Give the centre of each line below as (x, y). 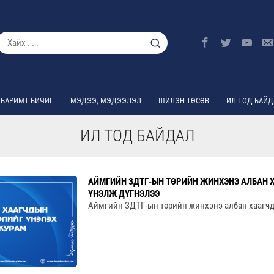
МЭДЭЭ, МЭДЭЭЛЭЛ (106, 101)
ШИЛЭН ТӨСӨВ (184, 101)
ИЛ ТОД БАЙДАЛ (137, 136)
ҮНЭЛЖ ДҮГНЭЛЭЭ (124, 194)
